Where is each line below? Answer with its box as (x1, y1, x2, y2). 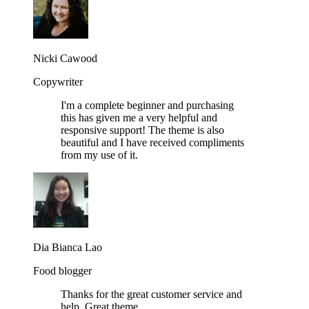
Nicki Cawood (33, 52, 97, 65)
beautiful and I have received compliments (61, 137, 244, 149)
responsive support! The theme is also (61, 124, 224, 137)
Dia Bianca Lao (33, 241, 102, 254)
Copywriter (33, 76, 83, 88)
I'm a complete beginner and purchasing (61, 99, 234, 112)
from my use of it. (61, 149, 138, 161)
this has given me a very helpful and (61, 112, 217, 124)
